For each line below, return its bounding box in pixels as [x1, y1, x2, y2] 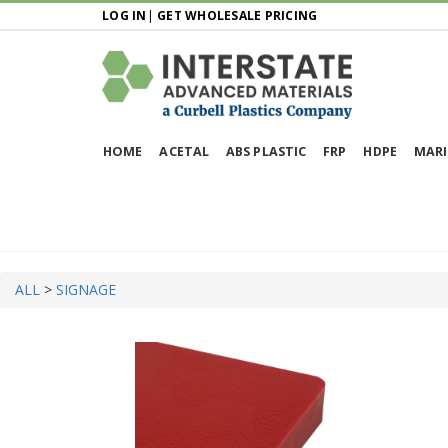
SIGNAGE [56, 279, 116, 299]
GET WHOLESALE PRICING [157, 7, 318, 24]
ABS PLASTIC [226, 142, 307, 160]
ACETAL [159, 142, 210, 160]
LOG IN [102, 7, 147, 24]
